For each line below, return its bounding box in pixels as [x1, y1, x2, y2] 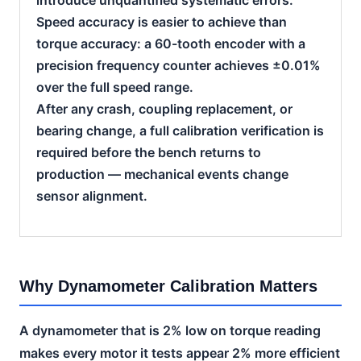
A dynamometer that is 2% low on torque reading [19, 322, 321, 338]
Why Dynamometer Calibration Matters [19, 276, 317, 295]
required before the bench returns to [36, 143, 261, 160]
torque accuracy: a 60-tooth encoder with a [36, 35, 305, 52]
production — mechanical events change [36, 165, 288, 182]
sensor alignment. [36, 187, 147, 204]
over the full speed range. [36, 78, 193, 95]
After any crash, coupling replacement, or [36, 100, 293, 117]
